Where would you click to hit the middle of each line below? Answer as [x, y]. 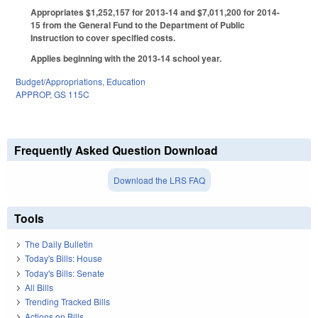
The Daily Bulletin [59, 243]
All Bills [39, 287]
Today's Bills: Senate [65, 273]
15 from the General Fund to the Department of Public [138, 24]
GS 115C [72, 94]
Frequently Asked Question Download [116, 150]
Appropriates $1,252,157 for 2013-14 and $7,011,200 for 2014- [155, 12]
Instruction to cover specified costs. [103, 37]
